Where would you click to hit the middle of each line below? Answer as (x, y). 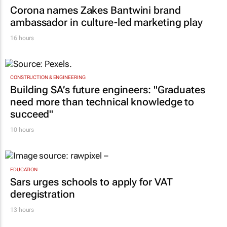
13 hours (22, 210)
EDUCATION (24, 169)
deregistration (43, 194)
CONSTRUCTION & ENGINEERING (48, 78)
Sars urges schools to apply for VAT (91, 182)
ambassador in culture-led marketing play (106, 23)
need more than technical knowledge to (102, 102)
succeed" (32, 114)
